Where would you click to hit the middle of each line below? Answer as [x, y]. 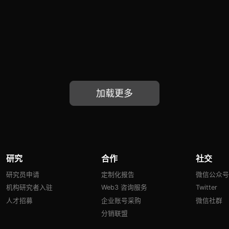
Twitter [207, 188]
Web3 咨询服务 [124, 188]
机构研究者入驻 [29, 188]
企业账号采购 [121, 200]
